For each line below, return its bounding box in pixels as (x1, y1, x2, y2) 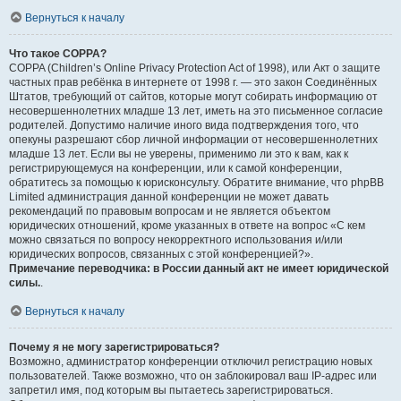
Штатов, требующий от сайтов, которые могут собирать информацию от (9, 90, 378, 103)
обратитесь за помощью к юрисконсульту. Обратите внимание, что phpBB (9, 176, 384, 189)
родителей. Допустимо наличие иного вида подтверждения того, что (9, 119, 359, 132)
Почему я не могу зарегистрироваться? (9, 341, 219, 354)
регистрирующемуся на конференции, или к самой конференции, (9, 162, 342, 175)
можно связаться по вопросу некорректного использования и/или (9, 234, 343, 246)
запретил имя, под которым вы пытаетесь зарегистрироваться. (9, 384, 333, 397)
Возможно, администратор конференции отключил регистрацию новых (9, 355, 372, 368)
